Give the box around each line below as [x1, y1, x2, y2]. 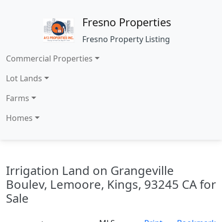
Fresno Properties [82, 15, 171, 29]
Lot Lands [6, 73, 42, 84]
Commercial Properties [6, 53, 93, 64]
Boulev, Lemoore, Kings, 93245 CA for [6, 176, 216, 192]
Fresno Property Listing [82, 34, 170, 45]
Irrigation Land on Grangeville [6, 162, 174, 178]
